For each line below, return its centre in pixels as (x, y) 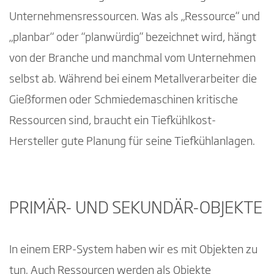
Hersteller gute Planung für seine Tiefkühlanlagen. (132, 142)
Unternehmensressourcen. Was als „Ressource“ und (135, 17)
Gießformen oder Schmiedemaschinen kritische (124, 100)
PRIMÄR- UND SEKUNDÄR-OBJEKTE (136, 209)
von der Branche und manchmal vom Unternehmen (132, 58)
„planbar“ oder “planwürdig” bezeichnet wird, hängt (133, 38)
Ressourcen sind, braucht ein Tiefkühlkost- (113, 121)
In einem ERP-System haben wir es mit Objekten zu (133, 250)
